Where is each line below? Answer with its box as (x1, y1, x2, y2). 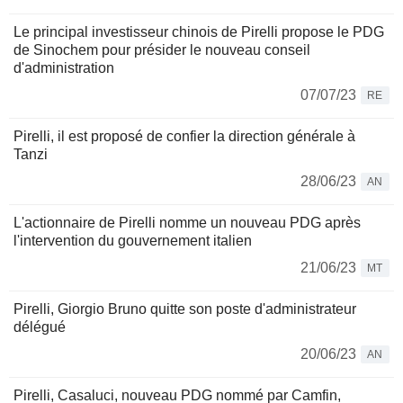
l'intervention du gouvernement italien (13, 233, 252, 249)
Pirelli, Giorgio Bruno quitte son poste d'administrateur (13, 301, 356, 318)
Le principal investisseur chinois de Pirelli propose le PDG (13, 24, 384, 40)
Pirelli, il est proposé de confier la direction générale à (13, 129, 355, 145)
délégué (13, 319, 66, 336)
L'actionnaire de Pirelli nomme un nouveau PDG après (13, 215, 361, 231)
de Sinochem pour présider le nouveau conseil (13, 42, 310, 58)
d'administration (13, 60, 114, 76)
